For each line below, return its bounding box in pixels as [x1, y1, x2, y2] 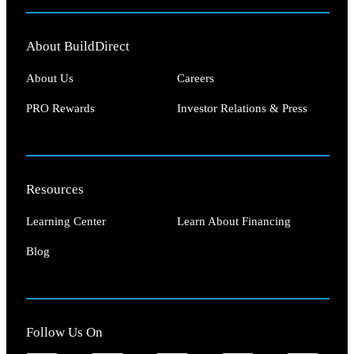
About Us [26, 72, 73, 85]
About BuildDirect [26, 39, 130, 55]
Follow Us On [26, 325, 103, 341]
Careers [177, 72, 214, 85]
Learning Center [26, 215, 106, 228]
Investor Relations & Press [177, 102, 307, 115]
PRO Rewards [26, 102, 95, 115]
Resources [26, 182, 84, 198]
